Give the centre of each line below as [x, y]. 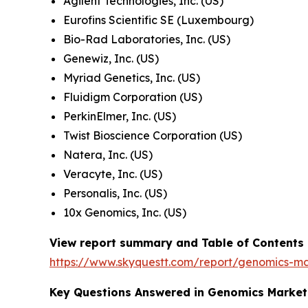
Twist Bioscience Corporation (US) [153, 136]
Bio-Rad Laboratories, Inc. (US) [147, 40]
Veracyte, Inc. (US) [113, 174]
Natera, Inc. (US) [108, 155]
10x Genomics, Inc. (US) [125, 213]
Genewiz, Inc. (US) [111, 59]
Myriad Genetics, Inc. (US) [132, 78]
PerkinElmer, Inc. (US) [120, 117]
